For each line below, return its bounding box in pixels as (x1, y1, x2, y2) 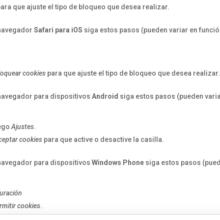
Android (92, 92, 119, 100)
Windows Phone (92, 159, 144, 166)
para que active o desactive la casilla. (42, 136, 165, 143)
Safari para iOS (34, 26, 83, 34)
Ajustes (11, 123, 34, 131)
